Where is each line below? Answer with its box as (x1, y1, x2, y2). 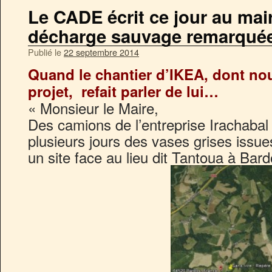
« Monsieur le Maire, (28, 97, 158, 118)
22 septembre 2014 (64, 46, 139, 58)
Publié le (28, 46, 61, 58)
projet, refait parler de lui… (28, 81, 219, 101)
